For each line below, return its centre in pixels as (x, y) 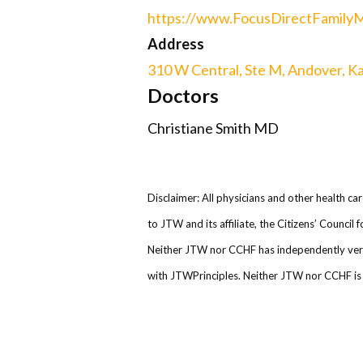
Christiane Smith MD (213, 128)
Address (176, 44)
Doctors (183, 96)
